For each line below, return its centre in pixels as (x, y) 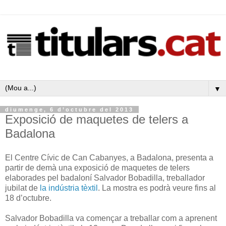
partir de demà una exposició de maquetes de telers (97, 167)
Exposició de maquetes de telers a (97, 119)
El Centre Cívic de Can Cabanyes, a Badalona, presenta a (109, 157)
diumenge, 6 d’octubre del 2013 (69, 109)
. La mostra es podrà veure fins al (157, 188)
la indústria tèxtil (69, 188)
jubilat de (22, 188)
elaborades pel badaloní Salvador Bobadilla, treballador (105, 178)
